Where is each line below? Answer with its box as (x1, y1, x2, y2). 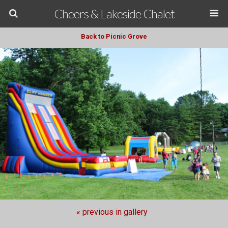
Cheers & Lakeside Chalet (53, 6, 175, 21)
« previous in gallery (76, 207, 148, 217)
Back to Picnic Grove (81, 33, 147, 40)
